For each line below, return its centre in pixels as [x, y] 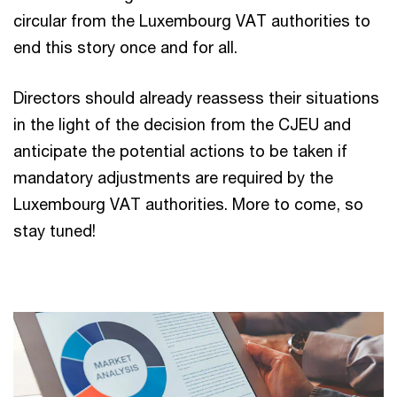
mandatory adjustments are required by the [173, 177]
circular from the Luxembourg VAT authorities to [192, 20]
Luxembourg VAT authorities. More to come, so [188, 203]
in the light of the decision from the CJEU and [182, 124]
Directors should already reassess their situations [196, 97]
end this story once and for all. [125, 47]
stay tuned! [54, 230]
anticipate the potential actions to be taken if [180, 150]
